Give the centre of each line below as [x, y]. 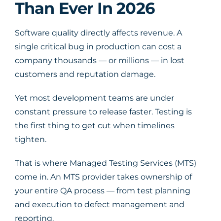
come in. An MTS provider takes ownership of [103, 177]
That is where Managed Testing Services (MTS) [106, 163]
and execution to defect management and [100, 204]
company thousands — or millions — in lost [100, 60]
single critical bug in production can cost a [98, 47]
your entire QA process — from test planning [103, 191]
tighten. [31, 139]
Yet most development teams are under [94, 98]
